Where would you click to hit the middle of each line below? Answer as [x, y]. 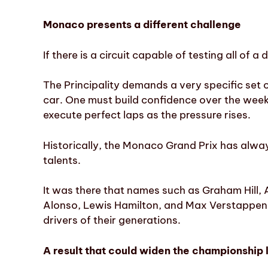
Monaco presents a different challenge [142, 25]
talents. [62, 160]
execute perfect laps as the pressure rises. [147, 115]
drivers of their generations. [112, 220]
